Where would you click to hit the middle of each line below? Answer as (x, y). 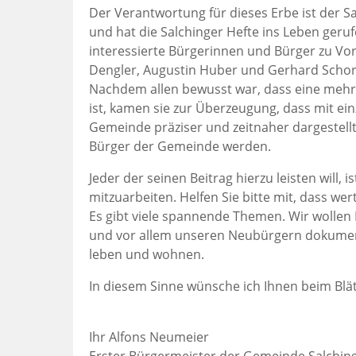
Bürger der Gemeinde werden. (180, 147)
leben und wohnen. (147, 255)
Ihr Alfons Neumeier (149, 337)
